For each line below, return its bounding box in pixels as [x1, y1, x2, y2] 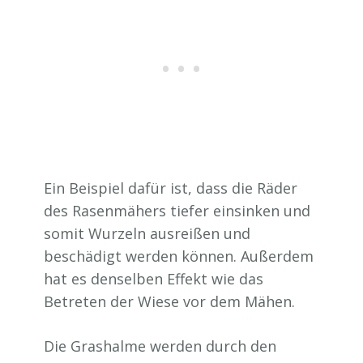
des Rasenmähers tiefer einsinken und [44, 201, 310, 221]
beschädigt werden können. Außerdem [44, 246, 314, 267]
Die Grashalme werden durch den [44, 336, 276, 357]
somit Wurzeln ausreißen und [44, 224, 250, 244]
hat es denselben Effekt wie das [44, 269, 263, 289]
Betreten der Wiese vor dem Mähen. [44, 292, 295, 312]
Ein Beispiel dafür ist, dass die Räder [44, 178, 297, 199]
